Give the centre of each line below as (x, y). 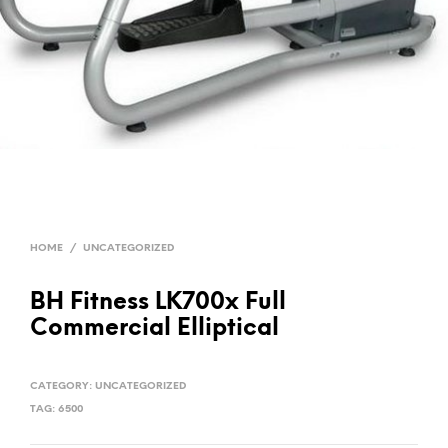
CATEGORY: (62, 386)
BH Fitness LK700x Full (158, 302)
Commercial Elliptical (154, 328)
